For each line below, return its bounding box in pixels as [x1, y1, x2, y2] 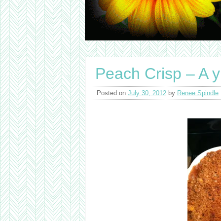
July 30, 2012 [128, 89, 166, 97]
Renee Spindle [177, 89, 219, 97]
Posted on [97, 89, 128, 97]
